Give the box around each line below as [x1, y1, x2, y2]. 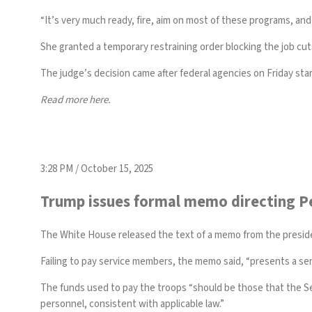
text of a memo [175, 227, 241, 242]
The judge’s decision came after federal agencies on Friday [40, 66, 295, 81]
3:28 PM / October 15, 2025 [40, 162, 153, 177]
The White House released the [40, 227, 175, 242]
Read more [40, 93, 89, 108]
